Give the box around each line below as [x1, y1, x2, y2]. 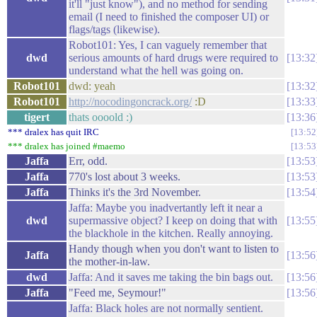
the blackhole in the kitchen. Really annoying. [69, 227, 273, 239]
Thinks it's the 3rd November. [69, 186, 201, 198]
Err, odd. [69, 155, 108, 167]
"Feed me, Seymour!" [69, 287, 166, 299]
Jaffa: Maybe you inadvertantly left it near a [69, 202, 263, 214]
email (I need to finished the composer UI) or [69, 11, 269, 23]
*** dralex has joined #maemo [8, 141, 125, 151]
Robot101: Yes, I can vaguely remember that [69, 39, 267, 51]
